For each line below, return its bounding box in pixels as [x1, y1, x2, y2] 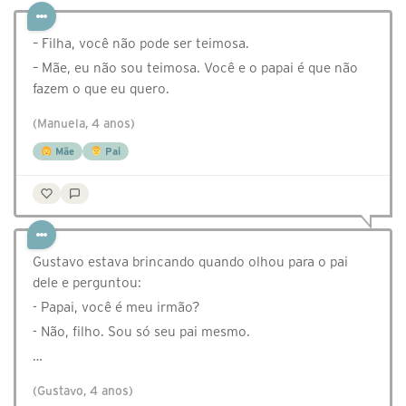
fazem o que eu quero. [33, 81, 169, 97]
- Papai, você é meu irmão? [33, 299, 200, 315]
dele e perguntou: [33, 275, 141, 291]
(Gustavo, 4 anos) [33, 384, 133, 399]
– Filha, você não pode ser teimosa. [33, 35, 249, 52]
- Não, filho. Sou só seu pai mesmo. [33, 324, 250, 340]
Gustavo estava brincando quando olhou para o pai [33, 254, 348, 270]
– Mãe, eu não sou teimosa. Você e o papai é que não [33, 60, 358, 76]
